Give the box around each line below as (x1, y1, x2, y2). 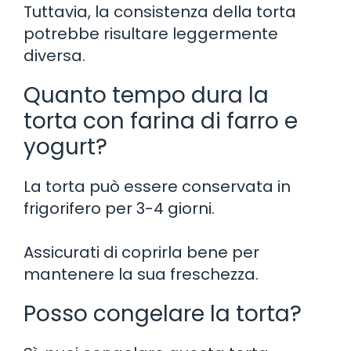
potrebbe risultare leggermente (24, 22, 278, 45)
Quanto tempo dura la (24, 79, 269, 110)
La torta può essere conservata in (24, 175, 291, 197)
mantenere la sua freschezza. (24, 262, 259, 285)
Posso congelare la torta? (24, 298, 302, 329)
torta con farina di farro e (24, 105, 298, 136)
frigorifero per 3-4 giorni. (24, 197, 215, 219)
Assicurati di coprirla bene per (24, 241, 259, 263)
